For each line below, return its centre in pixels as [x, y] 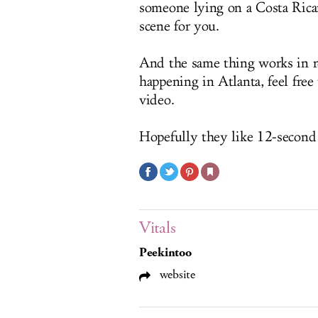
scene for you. [179, 26]
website [176, 275]
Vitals [158, 228]
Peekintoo [165, 253]
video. [157, 100]
